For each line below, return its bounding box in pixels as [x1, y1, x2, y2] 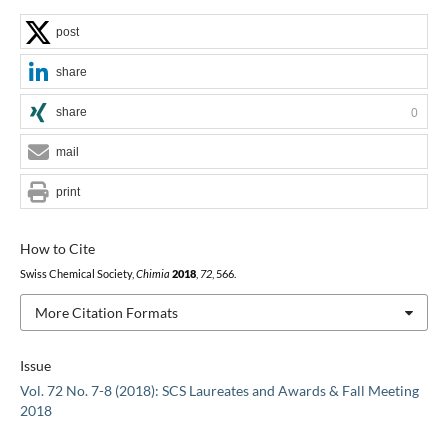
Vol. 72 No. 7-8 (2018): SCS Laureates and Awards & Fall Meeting [19, 382, 419, 400]
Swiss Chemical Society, [19, 267, 136, 280]
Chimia [135, 267, 170, 280]
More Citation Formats [34, 303, 178, 321]
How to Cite [19, 239, 95, 257]
